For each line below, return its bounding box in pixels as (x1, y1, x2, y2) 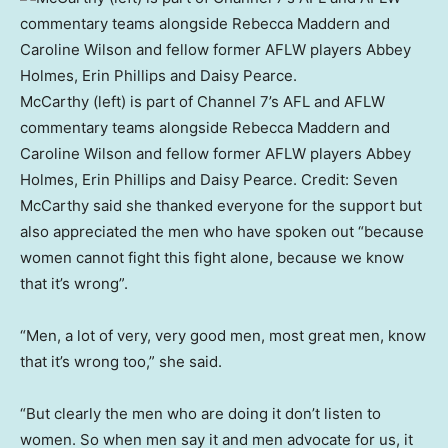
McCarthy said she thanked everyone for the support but (20, 196, 422, 216)
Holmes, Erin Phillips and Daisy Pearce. (20, 170, 297, 190)
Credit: (297, 170, 353, 190)
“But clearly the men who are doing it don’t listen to (20, 404, 381, 424)
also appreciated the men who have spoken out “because (20, 222, 424, 242)
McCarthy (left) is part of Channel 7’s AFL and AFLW (20, 92, 385, 112)
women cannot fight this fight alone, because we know (20, 248, 404, 268)
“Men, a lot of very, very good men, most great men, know (20, 326, 426, 346)
